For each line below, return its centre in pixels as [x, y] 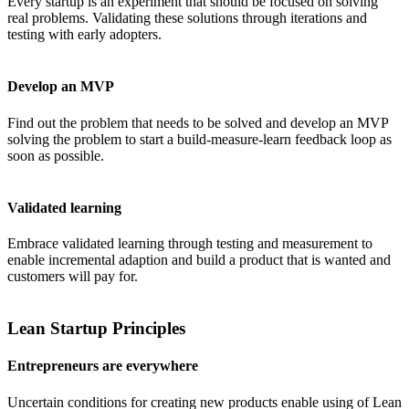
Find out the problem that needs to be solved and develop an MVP [198, 122]
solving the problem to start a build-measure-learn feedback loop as [199, 139]
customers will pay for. [73, 277]
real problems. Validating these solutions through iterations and [187, 18]
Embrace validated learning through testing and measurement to [190, 244]
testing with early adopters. [84, 35]
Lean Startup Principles [96, 328]
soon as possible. [56, 155]
